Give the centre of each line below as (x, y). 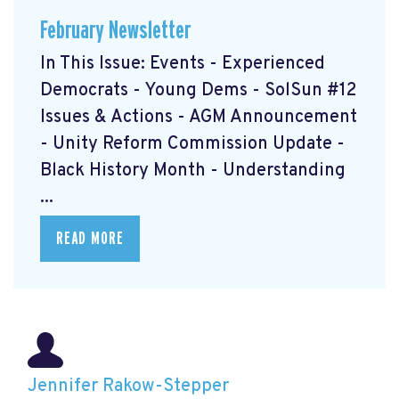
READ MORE (90, 238)
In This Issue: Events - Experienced (183, 64)
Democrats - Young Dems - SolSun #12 (199, 90)
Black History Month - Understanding (193, 171)
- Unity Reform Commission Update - (192, 144)
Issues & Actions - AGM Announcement (199, 117)
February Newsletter (115, 31)
